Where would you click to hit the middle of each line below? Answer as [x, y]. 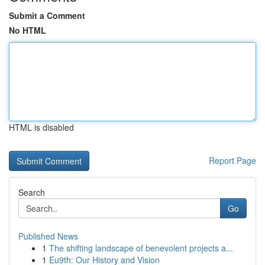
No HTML [28, 30]
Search [32, 192]
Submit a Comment [47, 15]
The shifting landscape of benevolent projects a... [141, 248]
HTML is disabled [41, 127]
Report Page [232, 160]
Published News [48, 236]
